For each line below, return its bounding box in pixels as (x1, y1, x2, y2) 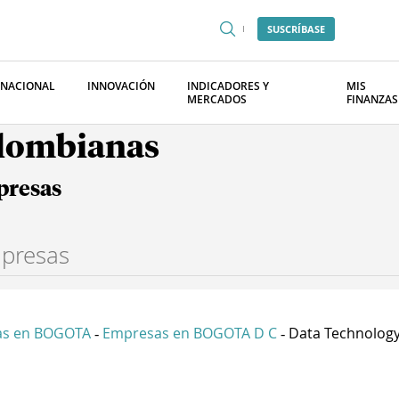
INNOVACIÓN (87, 78, 155, 94)
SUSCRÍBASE (267, 22, 325, 36)
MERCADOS (187, 92, 247, 107)
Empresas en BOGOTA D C (102, 323, 277, 343)
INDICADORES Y (187, 78, 269, 94)
